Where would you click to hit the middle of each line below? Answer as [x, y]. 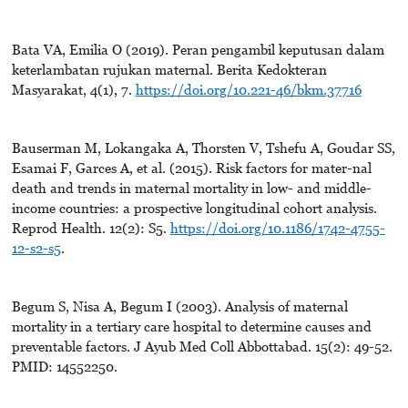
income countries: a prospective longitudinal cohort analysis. [194, 208]
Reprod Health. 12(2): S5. [91, 228]
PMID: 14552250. [64, 367]
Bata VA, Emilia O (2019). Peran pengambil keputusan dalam [198, 50]
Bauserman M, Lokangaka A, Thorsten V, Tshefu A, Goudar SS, [203, 148]
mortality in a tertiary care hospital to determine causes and [191, 326]
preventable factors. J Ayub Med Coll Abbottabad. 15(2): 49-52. [202, 347]
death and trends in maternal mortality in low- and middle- [191, 188]
